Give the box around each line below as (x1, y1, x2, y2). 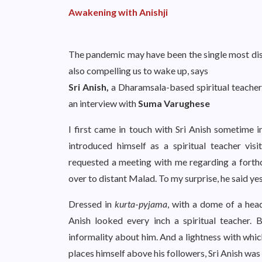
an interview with (68, 98, 138, 109)
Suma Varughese (138, 98, 210, 109)
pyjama (138, 198, 167, 209)
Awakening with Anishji (68, 6, 168, 18)
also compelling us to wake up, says (68, 65, 208, 76)
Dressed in (68, 198, 115, 209)
